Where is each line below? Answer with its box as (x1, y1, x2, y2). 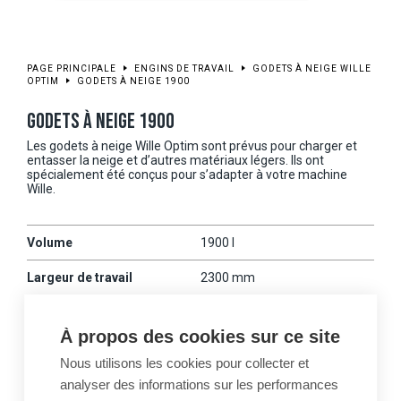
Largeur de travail (27, 269, 132, 285)
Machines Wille (27, 339, 116, 354)
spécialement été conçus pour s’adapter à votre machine (27, 166, 347, 182)
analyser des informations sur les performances (60, 377, 339, 392)
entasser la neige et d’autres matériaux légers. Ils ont (27, 152, 324, 167)
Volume (27, 235, 73, 250)
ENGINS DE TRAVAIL (134, 63, 235, 73)
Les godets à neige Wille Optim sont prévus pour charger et (27, 138, 357, 153)
